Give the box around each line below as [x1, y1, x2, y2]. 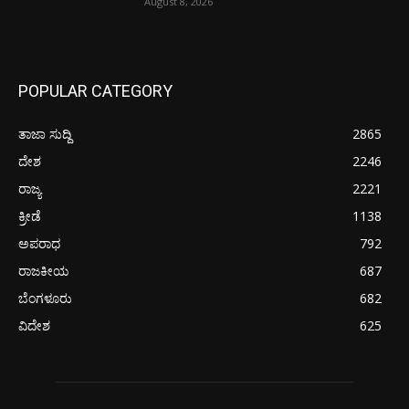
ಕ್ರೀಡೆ [18, 206, 41, 225]
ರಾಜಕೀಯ [18, 261, 69, 279]
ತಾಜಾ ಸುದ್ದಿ [18, 124, 71, 142]
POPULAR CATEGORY [18, 80, 173, 100]
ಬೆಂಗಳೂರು [18, 288, 72, 307]
